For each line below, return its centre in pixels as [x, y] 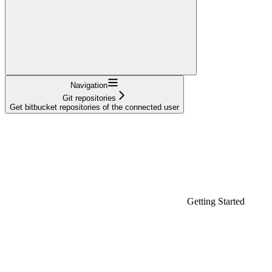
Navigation [89, 85]
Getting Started [216, 201]
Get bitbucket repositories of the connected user [94, 107]
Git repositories [89, 98]
